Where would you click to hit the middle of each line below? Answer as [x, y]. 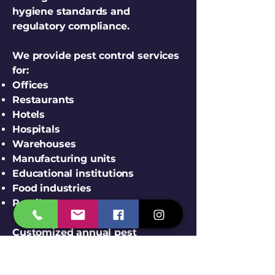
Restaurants [44, 100]
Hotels [29, 114]
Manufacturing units [64, 159]
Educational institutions [73, 173]
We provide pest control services [96, 56]
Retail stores [44, 203]
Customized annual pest [75, 232]
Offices [30, 85]
